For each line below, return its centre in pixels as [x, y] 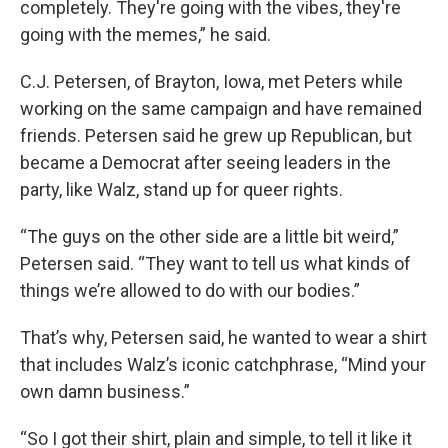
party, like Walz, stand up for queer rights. [181, 189]
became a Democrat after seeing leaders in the [205, 162]
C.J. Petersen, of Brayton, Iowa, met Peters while [211, 81]
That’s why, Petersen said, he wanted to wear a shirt [223, 337]
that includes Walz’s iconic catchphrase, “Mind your [223, 364]
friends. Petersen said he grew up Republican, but [216, 135]
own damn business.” [105, 391]
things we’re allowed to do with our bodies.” [190, 290]
